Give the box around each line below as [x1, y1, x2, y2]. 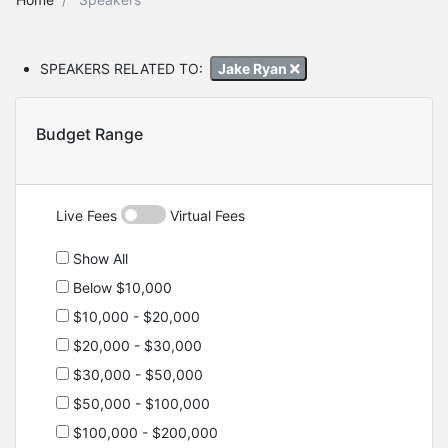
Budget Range [36, 124, 143, 145]
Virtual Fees [166, 207, 245, 225]
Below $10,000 [69, 279, 172, 297]
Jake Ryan [217, 59, 290, 77]
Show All [69, 250, 128, 268]
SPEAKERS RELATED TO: [40, 59, 203, 77]
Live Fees [56, 207, 121, 225]
